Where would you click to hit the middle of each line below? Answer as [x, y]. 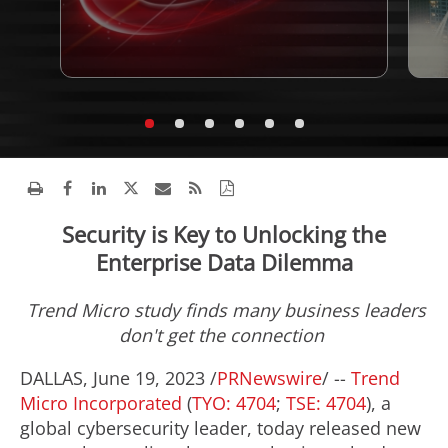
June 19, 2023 [149, 378]
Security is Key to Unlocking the [224, 234]
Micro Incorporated [101, 403]
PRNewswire [269, 378]
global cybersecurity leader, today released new [220, 428]
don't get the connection [224, 335]
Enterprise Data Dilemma [224, 262]
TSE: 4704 [323, 403]
